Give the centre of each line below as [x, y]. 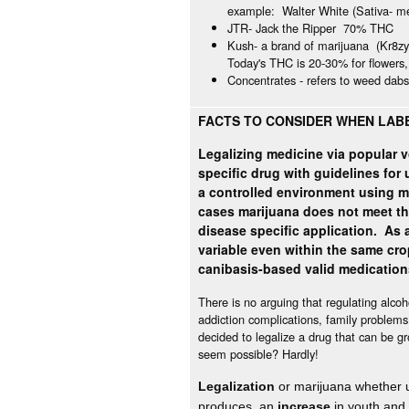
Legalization [236, 387]
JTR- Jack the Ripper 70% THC [311, 27]
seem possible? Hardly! [258, 353]
